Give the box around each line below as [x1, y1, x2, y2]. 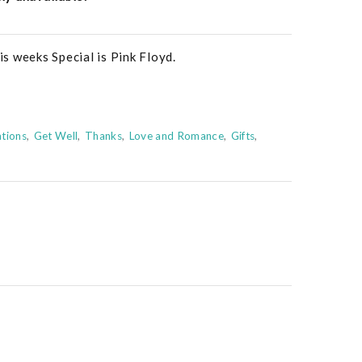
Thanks [84, 129, 122, 143]
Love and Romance [128, 129, 225, 143]
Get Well [33, 129, 78, 143]
